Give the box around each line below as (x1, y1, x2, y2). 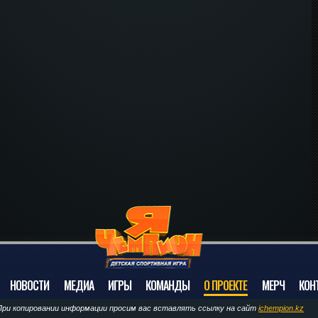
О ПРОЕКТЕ (204, 277, 248, 294)
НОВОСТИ (10, 277, 50, 294)
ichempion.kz (258, 304, 304, 312)
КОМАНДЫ (145, 277, 190, 294)
